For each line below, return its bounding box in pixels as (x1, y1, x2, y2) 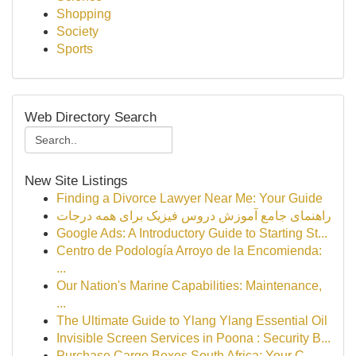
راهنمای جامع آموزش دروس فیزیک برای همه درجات (56, 209, 331, 222)
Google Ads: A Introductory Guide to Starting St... (56, 226, 327, 240)
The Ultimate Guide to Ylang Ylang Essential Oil (56, 314, 327, 327)
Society (56, 25, 99, 38)
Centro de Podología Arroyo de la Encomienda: (56, 244, 322, 257)
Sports (56, 42, 93, 56)
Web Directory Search (25, 109, 157, 125)
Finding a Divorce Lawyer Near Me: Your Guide (56, 192, 323, 205)
